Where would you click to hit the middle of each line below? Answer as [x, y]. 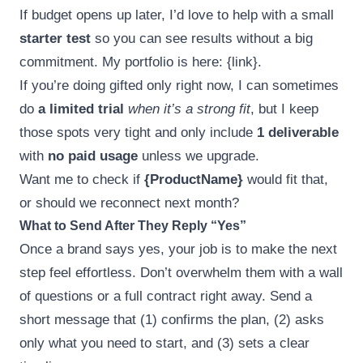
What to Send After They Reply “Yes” [133, 225]
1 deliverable [298, 132]
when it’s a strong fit [189, 109]
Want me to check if [82, 179]
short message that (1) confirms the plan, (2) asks [172, 319]
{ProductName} [194, 179]
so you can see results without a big [202, 38]
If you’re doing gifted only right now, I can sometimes [179, 85]
